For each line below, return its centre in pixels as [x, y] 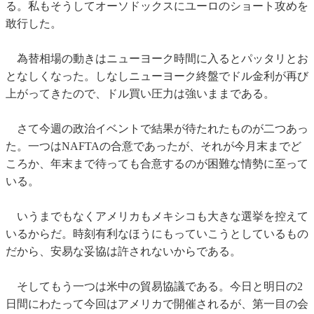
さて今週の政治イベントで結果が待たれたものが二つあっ [157, 129]
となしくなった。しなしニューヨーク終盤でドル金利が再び [157, 76]
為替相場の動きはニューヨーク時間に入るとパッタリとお [157, 59]
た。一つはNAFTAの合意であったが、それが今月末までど [153, 146]
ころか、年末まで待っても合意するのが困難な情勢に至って [157, 164]
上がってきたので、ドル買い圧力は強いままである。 [140, 94]
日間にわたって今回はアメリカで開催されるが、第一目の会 [157, 304]
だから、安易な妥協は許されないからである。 [123, 252]
